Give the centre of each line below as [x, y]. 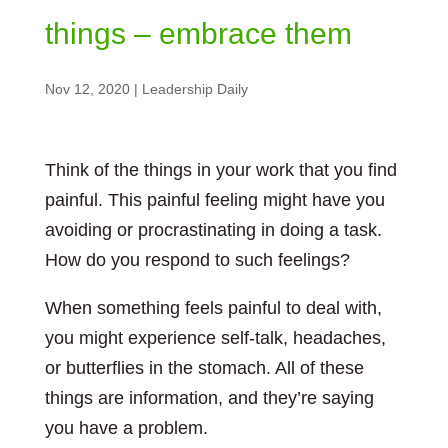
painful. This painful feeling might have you [214, 200]
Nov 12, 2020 [87, 89]
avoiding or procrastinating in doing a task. [213, 230]
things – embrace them [198, 33]
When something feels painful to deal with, [213, 308]
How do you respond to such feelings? [197, 260]
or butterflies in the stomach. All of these [204, 368]
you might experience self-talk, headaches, [215, 338]
